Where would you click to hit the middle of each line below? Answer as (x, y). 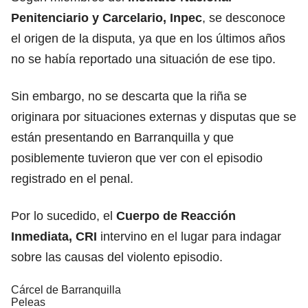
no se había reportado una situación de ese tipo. (143, 59)
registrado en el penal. (72, 178)
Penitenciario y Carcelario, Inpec (107, 18)
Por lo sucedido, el (62, 216)
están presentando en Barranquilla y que (122, 137)
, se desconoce (244, 18)
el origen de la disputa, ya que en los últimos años (148, 38)
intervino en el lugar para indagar (189, 236)
